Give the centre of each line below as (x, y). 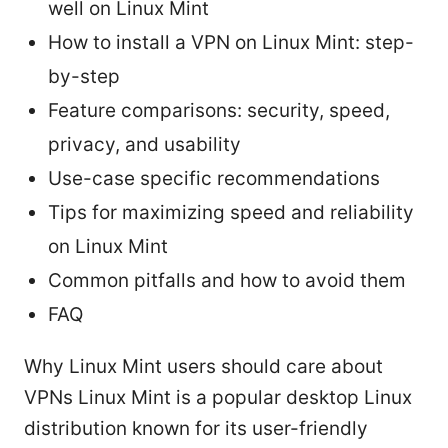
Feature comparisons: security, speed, (219, 110)
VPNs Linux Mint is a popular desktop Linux (218, 397)
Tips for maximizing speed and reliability (231, 212)
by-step (84, 76)
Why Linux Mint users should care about (203, 366)
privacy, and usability (144, 144)
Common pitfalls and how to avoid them (227, 280)
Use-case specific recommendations (214, 178)
